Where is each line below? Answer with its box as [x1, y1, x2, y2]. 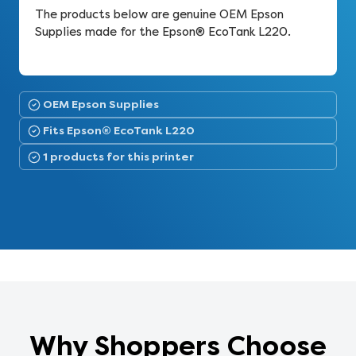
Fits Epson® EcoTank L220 [43, 123, 195, 137]
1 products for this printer [43, 149, 194, 164]
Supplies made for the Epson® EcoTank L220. [35, 25, 291, 39]
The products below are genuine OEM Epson [35, 7, 284, 21]
